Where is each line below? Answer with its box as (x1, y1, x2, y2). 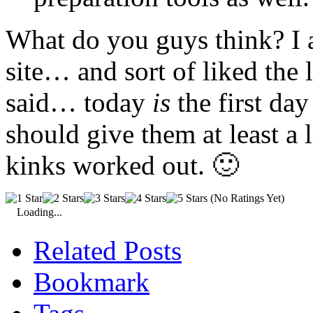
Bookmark (34, 267, 150, 297)
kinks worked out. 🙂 (6, 150, 239, 180)
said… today (6, 87, 152, 117)
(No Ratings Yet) (208, 192, 284, 204)
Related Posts (34, 235, 182, 265)
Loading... (17, 206, 62, 218)
